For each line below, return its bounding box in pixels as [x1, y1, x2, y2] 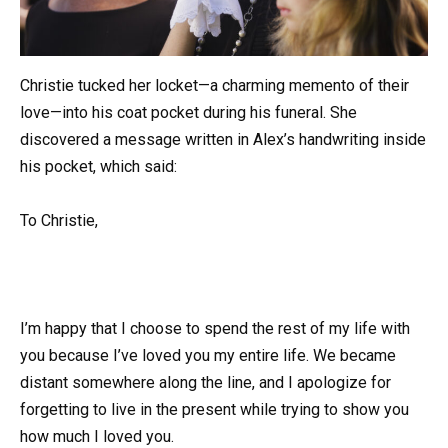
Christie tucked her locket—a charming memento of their [20, 75, 409, 95]
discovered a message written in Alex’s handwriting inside [20, 129, 426, 149]
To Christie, [20, 211, 98, 231]
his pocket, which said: [20, 156, 177, 176]
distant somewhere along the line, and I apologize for [20, 373, 391, 393]
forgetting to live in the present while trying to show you [20, 400, 409, 420]
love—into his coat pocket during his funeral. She [20, 102, 357, 122]
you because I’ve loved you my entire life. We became [20, 346, 396, 366]
